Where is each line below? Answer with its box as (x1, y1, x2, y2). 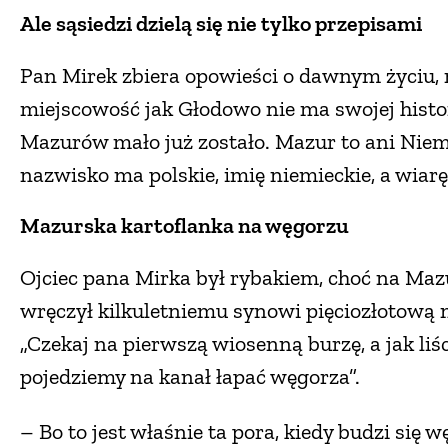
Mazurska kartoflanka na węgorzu (20, 211, 349, 239)
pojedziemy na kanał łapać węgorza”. (20, 362, 360, 390)
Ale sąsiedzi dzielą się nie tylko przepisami (20, 9, 422, 37)
